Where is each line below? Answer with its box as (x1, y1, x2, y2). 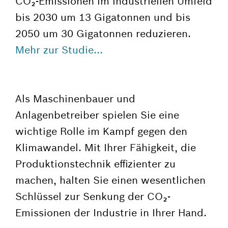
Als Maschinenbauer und (15, 92, 135, 105)
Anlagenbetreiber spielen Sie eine (15, 108, 179, 121)
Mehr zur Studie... (15, 43, 103, 56)
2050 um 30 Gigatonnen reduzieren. (15, 27, 191, 40)
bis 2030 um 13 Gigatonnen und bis (15, 11, 190, 23)
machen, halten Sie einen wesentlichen (15, 174, 206, 186)
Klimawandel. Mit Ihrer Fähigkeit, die (15, 141, 196, 154)
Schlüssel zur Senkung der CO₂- (15, 190, 170, 203)
